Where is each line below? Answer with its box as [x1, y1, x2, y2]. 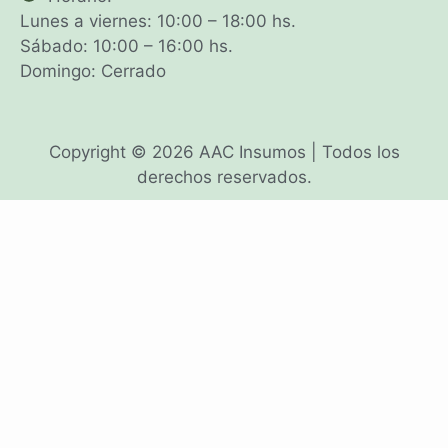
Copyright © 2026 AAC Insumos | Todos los [48, 141, 400, 162]
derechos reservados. [136, 166, 312, 187]
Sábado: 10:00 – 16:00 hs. [20, 36, 233, 57]
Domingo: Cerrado [20, 61, 166, 82]
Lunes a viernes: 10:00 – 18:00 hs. [20, 11, 296, 32]
